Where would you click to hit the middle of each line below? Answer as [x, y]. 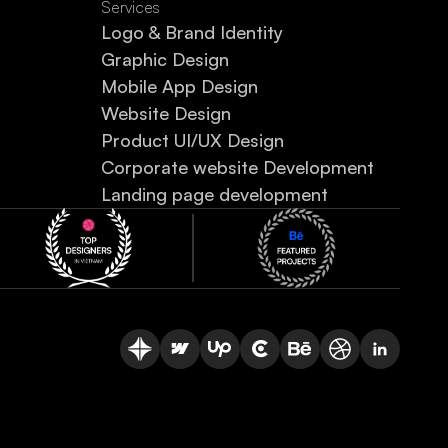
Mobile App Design [180, 85]
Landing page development [215, 193]
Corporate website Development [238, 166]
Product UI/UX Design [193, 139]
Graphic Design [165, 58]
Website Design [166, 112]
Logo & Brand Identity [192, 31]
